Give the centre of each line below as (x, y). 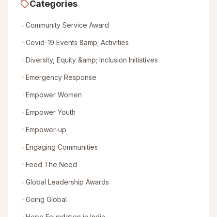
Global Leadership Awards (67, 182)
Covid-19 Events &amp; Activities (77, 42)
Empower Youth (51, 112)
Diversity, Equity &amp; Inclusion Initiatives (92, 60)
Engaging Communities (62, 147)
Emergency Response (61, 77)
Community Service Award (67, 25)
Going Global (46, 199)
